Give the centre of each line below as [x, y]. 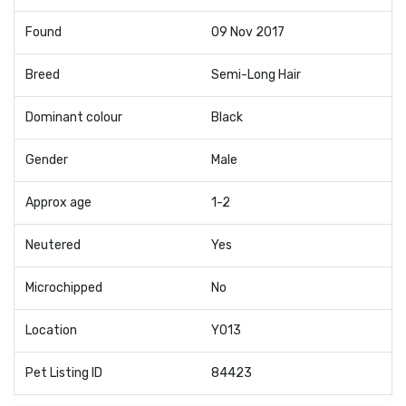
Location [51, 330]
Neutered [53, 245]
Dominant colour [74, 117]
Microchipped [64, 287]
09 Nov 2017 [248, 32]
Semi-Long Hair [256, 74]
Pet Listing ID [64, 372]
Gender [47, 159]
